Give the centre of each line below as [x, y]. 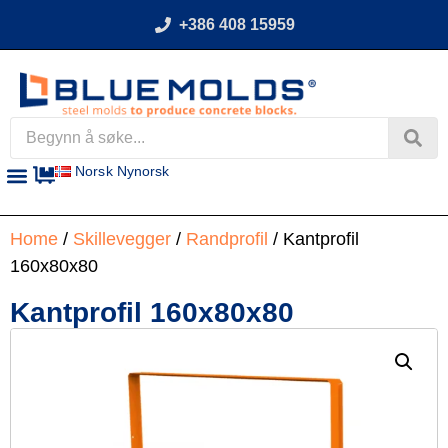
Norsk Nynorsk [122, 171]
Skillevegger [122, 238]
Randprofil [227, 238]
